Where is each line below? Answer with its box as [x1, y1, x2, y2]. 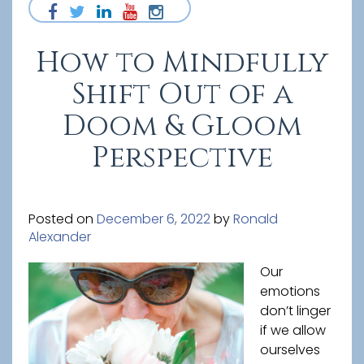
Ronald [233, 210, 278, 228]
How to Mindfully [36, 43, 328, 82]
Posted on [28, 210, 97, 228]
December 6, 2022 [97, 210, 210, 228]
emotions [260, 282, 320, 301]
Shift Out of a [71, 75, 293, 114]
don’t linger [260, 301, 331, 320]
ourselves [260, 340, 320, 359]
